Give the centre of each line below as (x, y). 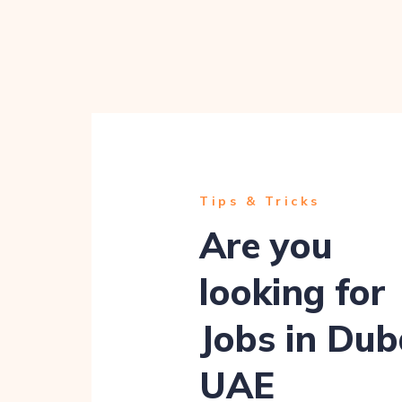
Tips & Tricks (263, 201)
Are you (266, 245)
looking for (293, 292)
